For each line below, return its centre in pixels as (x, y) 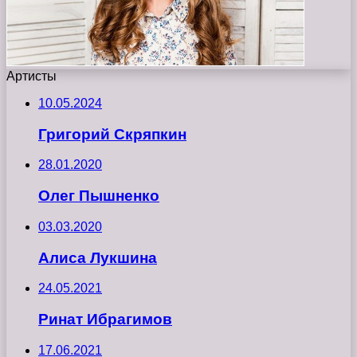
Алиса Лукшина (98, 257)
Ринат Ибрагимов (105, 320)
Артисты (31, 76)
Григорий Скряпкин (112, 134)
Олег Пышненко (99, 196)
